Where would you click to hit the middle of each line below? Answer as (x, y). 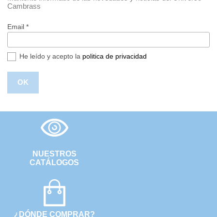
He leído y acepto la (51, 56)
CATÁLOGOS (54, 162)
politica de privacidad (115, 56)
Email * (18, 26)
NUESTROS (54, 154)
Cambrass (24, 6)
